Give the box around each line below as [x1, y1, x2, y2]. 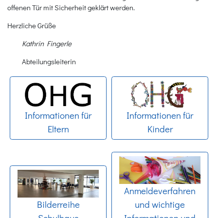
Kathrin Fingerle [22, 38, 72, 49]
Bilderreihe [36, 198, 80, 210]
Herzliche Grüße [7, 20, 56, 31]
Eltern [47, 122, 69, 135]
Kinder [147, 122, 173, 135]
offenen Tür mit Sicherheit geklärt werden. [7, 2, 135, 13]
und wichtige [135, 198, 185, 210]
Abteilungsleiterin [22, 56, 76, 67]
